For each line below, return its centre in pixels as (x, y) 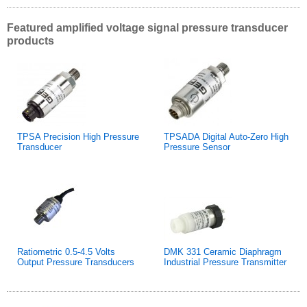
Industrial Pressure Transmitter (225, 262)
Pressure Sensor (197, 147)
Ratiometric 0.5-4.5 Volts (66, 251)
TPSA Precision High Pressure (78, 136)
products (30, 40)
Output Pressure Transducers (76, 262)
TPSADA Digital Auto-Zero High (226, 136)
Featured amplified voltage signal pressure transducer (147, 27)
